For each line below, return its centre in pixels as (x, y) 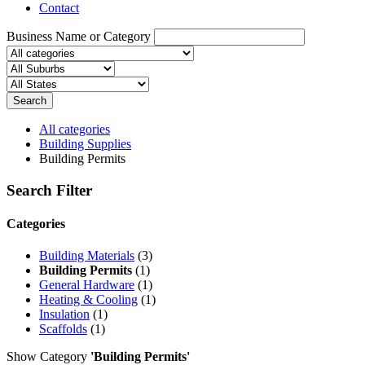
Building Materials (87, 256)
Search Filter (49, 190)
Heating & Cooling (88, 300)
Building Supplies (85, 144)
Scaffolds (63, 329)
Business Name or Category (79, 36)
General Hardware (87, 285)
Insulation (64, 314)
